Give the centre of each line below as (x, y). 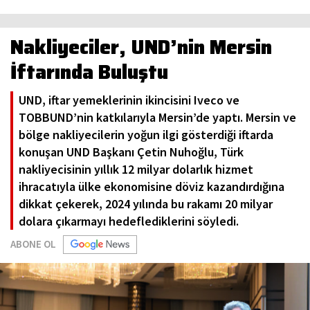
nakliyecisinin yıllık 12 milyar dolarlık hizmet (136, 170)
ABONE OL (33, 244)
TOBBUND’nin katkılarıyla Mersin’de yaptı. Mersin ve (157, 118)
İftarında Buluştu (89, 72)
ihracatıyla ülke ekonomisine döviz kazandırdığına (152, 187)
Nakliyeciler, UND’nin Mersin (141, 47)
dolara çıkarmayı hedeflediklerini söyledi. (129, 221)
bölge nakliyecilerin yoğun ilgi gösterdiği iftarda (146, 135)
